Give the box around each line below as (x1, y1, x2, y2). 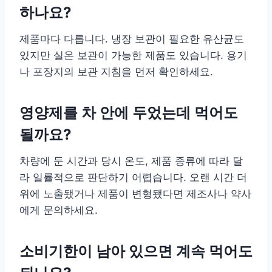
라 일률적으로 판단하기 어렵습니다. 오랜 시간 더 (19, 171, 247, 183)
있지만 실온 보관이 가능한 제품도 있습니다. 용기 (19, 49, 247, 61)
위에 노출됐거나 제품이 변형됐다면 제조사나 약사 (19, 187, 251, 200)
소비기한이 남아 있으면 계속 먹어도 (19, 242, 253, 260)
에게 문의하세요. (19, 203, 98, 216)
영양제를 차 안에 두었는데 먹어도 (19, 103, 238, 121)
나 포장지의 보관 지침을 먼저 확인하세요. (19, 65, 213, 78)
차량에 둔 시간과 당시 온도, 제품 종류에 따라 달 (19, 154, 243, 167)
